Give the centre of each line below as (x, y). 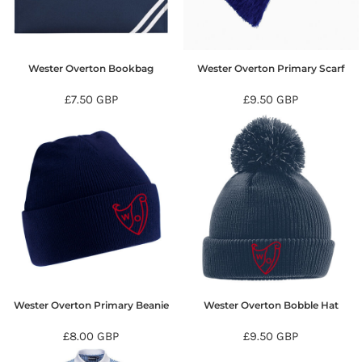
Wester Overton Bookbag (91, 68)
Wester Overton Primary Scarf (271, 68)
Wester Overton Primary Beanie (91, 305)
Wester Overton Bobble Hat (271, 305)
